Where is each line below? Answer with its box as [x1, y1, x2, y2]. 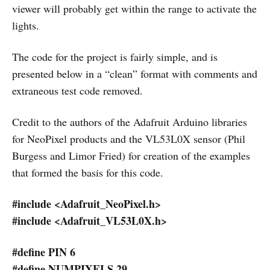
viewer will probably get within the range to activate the [12, 1, 257, 16]
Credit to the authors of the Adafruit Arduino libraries [12, 115, 247, 130]
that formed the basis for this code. [12, 165, 163, 180]
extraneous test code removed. [12, 83, 143, 98]
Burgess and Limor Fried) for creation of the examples [12, 148, 250, 163]
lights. [12, 18, 39, 33]
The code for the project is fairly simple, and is [12, 49, 218, 64]
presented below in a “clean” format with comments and [12, 66, 257, 81]
